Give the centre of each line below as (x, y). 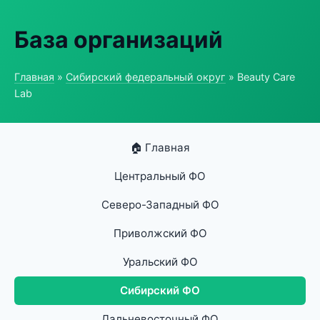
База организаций (119, 40)
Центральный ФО (160, 176)
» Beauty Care (260, 77)
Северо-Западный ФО (160, 205)
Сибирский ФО (160, 290)
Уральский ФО (160, 262)
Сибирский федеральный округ (146, 77)
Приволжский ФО (160, 233)
